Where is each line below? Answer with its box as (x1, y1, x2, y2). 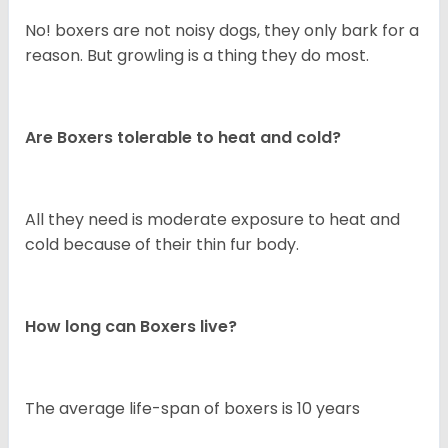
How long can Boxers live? (25, 315, 237, 339)
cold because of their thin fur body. (25, 233, 299, 257)
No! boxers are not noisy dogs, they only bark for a (25, 19, 419, 43)
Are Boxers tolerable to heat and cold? (25, 126, 341, 150)
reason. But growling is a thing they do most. (25, 44, 369, 68)
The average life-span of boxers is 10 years (25, 397, 376, 421)
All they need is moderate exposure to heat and (25, 208, 400, 232)
